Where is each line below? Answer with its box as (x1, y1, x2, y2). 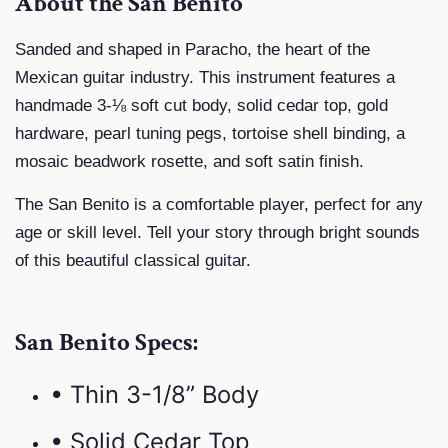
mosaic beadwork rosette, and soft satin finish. (15, 151, 364, 171)
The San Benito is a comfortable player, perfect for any (15, 194, 423, 214)
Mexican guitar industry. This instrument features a (15, 67, 395, 87)
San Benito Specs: (15, 325, 198, 359)
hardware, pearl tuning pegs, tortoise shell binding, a (15, 123, 405, 143)
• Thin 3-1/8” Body (50, 379, 259, 409)
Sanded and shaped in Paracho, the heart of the (15, 39, 370, 59)
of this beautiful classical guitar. (15, 250, 251, 270)
